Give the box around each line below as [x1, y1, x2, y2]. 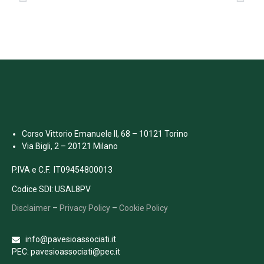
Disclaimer [12, 203, 51, 213]
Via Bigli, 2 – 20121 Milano [22, 141, 118, 151]
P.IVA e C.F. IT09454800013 [12, 165, 113, 175]
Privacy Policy [60, 203, 110, 213]
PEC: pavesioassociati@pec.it [12, 247, 120, 257]
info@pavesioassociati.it [25, 235, 116, 245]
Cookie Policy [119, 203, 168, 213]
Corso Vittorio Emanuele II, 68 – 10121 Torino [22, 129, 188, 139]
